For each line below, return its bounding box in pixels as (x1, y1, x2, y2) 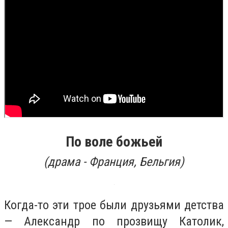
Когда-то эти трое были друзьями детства (4, 198, 224, 213)
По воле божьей (66, 133, 162, 150)
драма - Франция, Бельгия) (48, 154, 184, 169)
